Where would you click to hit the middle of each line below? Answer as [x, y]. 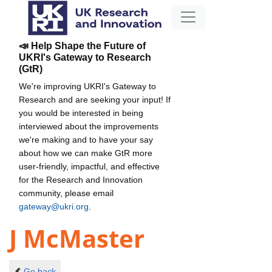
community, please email [66, 193]
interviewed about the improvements [89, 126]
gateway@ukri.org [54, 206]
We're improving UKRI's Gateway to [87, 86]
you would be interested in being [81, 113]
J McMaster [77, 239]
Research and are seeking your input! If [95, 99]
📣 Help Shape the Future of [82, 46]
